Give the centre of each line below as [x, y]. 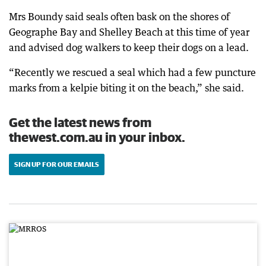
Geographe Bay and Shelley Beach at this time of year [129, 32]
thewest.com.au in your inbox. [97, 137]
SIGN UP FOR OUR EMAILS [57, 164]
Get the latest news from [80, 122]
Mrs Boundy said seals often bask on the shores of [119, 17]
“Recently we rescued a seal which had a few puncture [132, 72]
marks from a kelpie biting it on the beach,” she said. [126, 88]
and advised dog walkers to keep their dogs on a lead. [129, 47]
